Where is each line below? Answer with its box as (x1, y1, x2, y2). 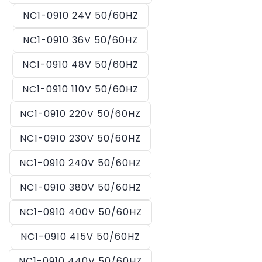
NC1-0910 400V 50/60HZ (19, 205, 142, 219)
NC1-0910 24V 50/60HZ (22, 9, 139, 22)
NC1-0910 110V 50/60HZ (22, 82, 139, 96)
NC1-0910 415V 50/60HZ (20, 230, 140, 243)
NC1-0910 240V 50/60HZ (19, 156, 142, 170)
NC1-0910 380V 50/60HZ (19, 181, 142, 194)
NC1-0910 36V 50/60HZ (23, 33, 138, 47)
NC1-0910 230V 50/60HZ (20, 132, 141, 145)
